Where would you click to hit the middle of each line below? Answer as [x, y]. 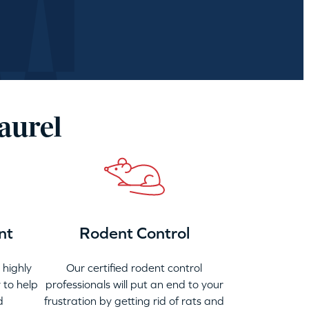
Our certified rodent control [134, 268]
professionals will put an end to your [134, 284]
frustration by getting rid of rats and [134, 301]
